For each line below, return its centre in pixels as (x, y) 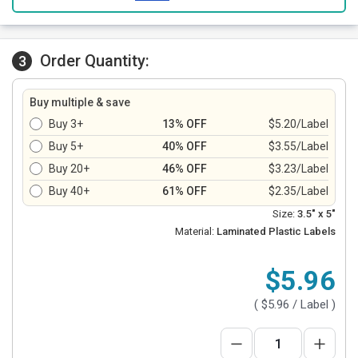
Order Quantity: (95, 61)
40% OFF (185, 146)
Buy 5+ (66, 146)
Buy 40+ (69, 191)
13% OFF (185, 124)
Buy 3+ (66, 124)
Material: (195, 231)
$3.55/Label (298, 146)
